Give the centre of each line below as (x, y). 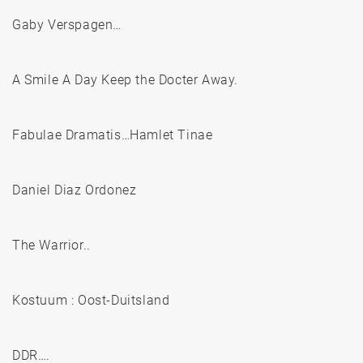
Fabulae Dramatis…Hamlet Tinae (113, 135)
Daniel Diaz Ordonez (75, 190)
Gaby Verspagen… (67, 25)
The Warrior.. (51, 246)
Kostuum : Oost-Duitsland (91, 301)
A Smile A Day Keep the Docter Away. (125, 80)
